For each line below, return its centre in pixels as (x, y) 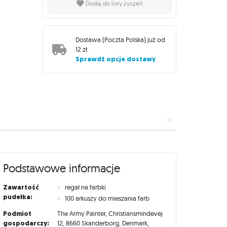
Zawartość (21, 187)
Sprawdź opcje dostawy (116, 59)
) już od (155, 40)
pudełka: (17, 197)
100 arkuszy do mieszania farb (107, 198)
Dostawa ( (90, 40)
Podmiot (17, 214)
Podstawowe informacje (61, 168)
